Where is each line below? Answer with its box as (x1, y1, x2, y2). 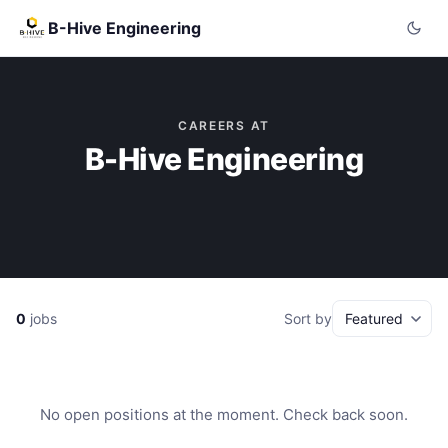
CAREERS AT (178, 118, 270, 133)
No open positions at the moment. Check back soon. (40, 405, 408, 424)
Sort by (284, 310, 332, 327)
